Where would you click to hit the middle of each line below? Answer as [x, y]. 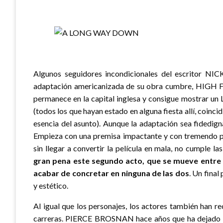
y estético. [51, 185]
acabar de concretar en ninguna [93, 173]
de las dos [170, 173]
